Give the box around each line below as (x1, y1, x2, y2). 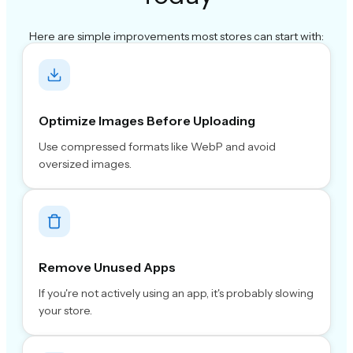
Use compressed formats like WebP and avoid (39, 139, 276, 154)
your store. (39, 303, 92, 318)
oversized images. (39, 157, 132, 172)
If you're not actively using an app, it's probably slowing (39, 286, 314, 301)
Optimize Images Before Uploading (39, 113, 255, 129)
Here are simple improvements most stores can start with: (29, 29, 324, 44)
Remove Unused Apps (39, 259, 176, 276)
